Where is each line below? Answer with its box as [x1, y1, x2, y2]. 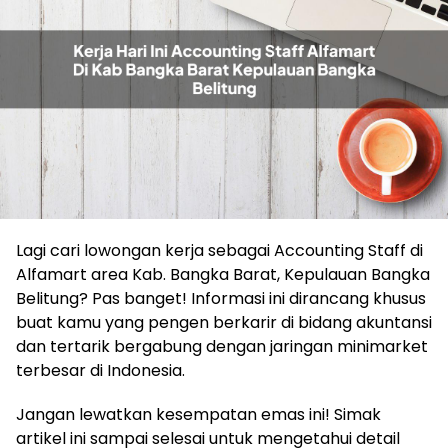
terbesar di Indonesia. [16, 358, 185, 382]
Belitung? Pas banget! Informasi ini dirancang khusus [16, 286, 426, 310]
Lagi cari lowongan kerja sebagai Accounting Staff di [16, 238, 423, 262]
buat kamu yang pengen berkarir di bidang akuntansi [16, 310, 432, 334]
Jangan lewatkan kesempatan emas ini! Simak [16, 402, 381, 426]
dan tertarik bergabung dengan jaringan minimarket [16, 334, 428, 358]
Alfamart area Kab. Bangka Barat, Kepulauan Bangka [16, 262, 430, 286]
